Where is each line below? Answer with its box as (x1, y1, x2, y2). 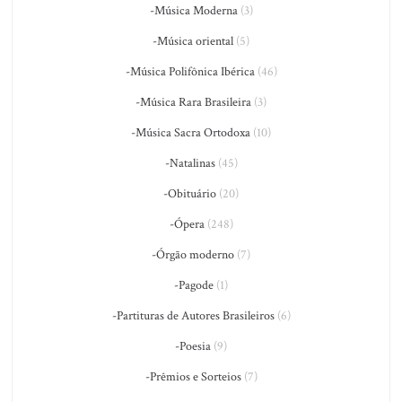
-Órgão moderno (152, 247, 234, 263)
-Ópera (169, 216, 205, 232)
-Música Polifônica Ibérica (125, 64, 255, 80)
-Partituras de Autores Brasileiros (111, 308, 275, 324)
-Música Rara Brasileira (135, 94, 251, 110)
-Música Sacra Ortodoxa (131, 125, 250, 141)
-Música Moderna (149, 3, 238, 19)
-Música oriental (153, 33, 233, 49)
